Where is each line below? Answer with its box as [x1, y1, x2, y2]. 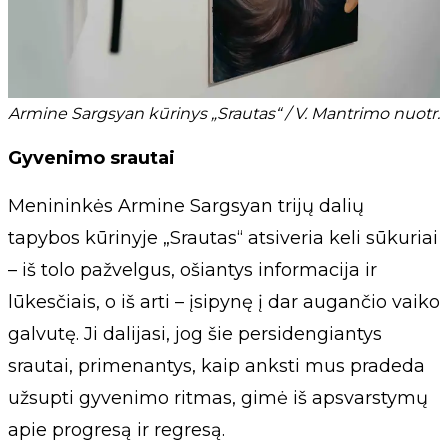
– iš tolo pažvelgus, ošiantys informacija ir [8, 258, 377, 281]
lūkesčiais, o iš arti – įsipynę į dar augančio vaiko [8, 290, 440, 313]
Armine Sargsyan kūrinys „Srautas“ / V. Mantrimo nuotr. [8, 103, 440, 123]
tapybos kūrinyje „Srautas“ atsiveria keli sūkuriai [8, 226, 438, 249]
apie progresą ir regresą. [8, 418, 225, 441]
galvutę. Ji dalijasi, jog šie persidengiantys [8, 322, 382, 345]
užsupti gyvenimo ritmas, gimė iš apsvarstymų [8, 386, 428, 409]
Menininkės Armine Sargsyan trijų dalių [8, 194, 364, 217]
